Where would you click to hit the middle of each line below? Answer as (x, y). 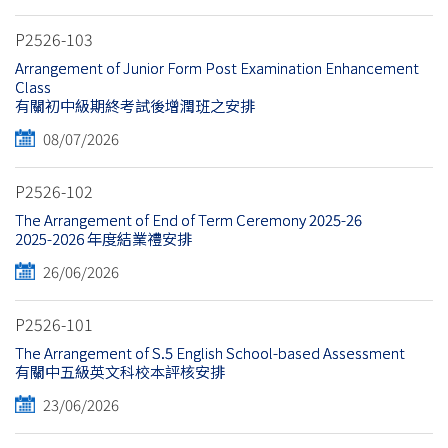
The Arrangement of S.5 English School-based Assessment (210, 353)
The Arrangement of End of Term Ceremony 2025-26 (188, 220)
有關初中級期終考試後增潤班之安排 (135, 106)
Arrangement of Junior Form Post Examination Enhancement (217, 68)
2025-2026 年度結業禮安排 (103, 239)
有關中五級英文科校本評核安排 (120, 372)
